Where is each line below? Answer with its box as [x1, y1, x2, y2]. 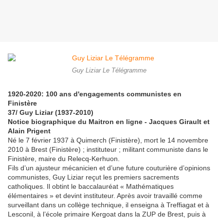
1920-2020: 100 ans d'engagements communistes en [8, 90, 182, 98]
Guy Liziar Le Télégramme [72, 67, 146, 74]
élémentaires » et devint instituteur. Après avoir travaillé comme [8, 192, 202, 200]
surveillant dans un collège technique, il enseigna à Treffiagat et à [8, 201, 209, 209]
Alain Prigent [8, 127, 51, 135]
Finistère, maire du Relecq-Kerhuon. [8, 155, 120, 163]
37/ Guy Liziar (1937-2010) [8, 109, 93, 117]
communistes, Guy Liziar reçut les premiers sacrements [8, 173, 179, 182]
